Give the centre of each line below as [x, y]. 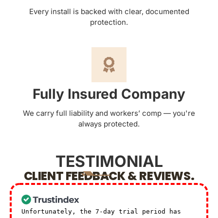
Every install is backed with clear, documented [109, 11]
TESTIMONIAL [109, 161]
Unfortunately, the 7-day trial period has [101, 211]
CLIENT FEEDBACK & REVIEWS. [109, 176]
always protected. [109, 124]
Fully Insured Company [109, 94]
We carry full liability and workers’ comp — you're [109, 113]
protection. [109, 22]
